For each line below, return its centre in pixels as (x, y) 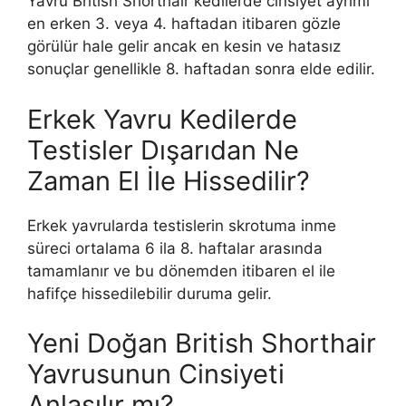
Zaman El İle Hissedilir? (169, 180)
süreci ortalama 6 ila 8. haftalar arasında (175, 248)
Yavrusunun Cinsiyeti (156, 374)
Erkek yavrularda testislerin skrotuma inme (182, 225)
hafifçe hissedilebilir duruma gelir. (150, 293)
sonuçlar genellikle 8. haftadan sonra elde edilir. (201, 69)
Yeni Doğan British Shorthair (202, 343)
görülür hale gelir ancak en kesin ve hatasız (184, 47)
